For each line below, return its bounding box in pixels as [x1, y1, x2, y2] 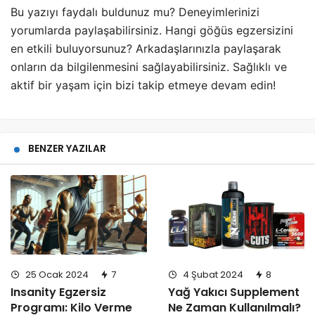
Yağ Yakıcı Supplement [168, 283, 300, 300]
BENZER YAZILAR [28, 141, 106, 156]
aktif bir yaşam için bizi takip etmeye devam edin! [11, 78, 276, 93]
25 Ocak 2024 [23, 267, 89, 281]
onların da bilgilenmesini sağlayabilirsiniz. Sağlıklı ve [11, 60, 287, 75]
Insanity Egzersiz [11, 283, 106, 300]
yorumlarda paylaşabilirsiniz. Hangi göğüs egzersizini [11, 23, 293, 38]
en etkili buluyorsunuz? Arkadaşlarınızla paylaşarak [11, 41, 281, 56]
